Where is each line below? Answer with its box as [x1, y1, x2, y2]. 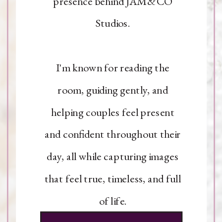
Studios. [96, 16, 130, 31]
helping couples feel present [51, 105, 175, 119]
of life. [99, 193, 127, 208]
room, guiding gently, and [57, 82, 168, 97]
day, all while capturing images [47, 149, 179, 164]
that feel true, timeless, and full [44, 171, 181, 186]
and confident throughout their [45, 127, 181, 142]
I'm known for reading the [56, 60, 169, 75]
